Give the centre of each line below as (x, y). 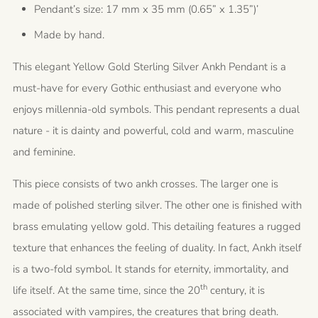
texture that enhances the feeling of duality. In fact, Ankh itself (157, 248)
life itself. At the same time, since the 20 (106, 290)
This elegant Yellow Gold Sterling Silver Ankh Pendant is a (149, 67)
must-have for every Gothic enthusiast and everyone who (147, 88)
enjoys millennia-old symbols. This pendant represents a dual (156, 109)
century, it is (236, 290)
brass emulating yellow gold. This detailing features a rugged (157, 226)
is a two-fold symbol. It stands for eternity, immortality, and (151, 269)
